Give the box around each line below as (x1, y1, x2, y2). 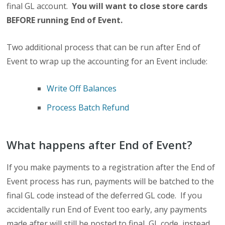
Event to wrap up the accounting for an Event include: (7, 56, 208, 67)
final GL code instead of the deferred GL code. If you (7, 190, 202, 201)
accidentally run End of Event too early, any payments (7, 204, 207, 215)
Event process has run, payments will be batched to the (7, 176, 214, 187)
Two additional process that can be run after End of (7, 42, 201, 53)
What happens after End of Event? (7, 137, 193, 152)
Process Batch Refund (47, 102, 130, 113)
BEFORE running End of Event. (7, 15, 123, 26)
